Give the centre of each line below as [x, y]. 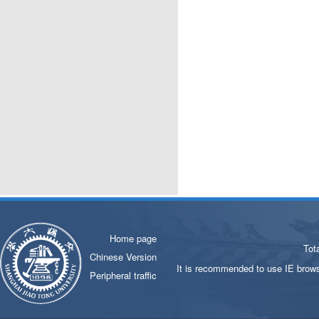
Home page [133, 238]
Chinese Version [123, 257]
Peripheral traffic [123, 275]
